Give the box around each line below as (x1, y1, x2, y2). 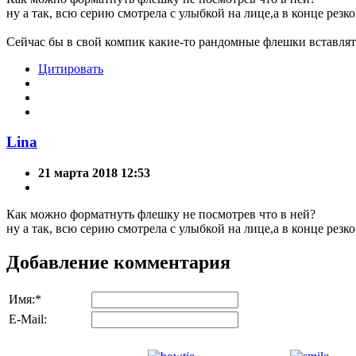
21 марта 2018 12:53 (38, 166, 150, 180)
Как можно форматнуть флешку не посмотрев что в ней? (6, 207, 315, 222)
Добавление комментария (6, 252, 230, 273)
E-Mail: (9, 312, 47, 326)
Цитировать (38, 61, 103, 75)
